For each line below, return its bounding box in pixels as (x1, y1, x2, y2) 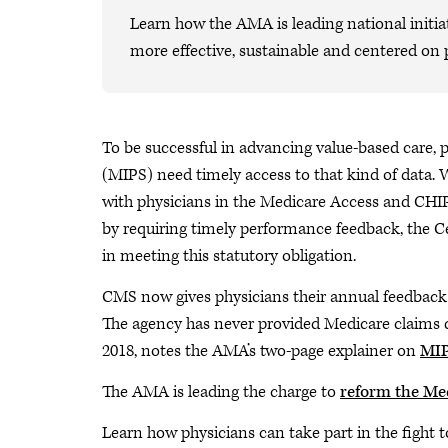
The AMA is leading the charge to (102, 381, 340, 403)
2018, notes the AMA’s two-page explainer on (102, 340, 420, 362)
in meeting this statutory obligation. (102, 245, 356, 267)
